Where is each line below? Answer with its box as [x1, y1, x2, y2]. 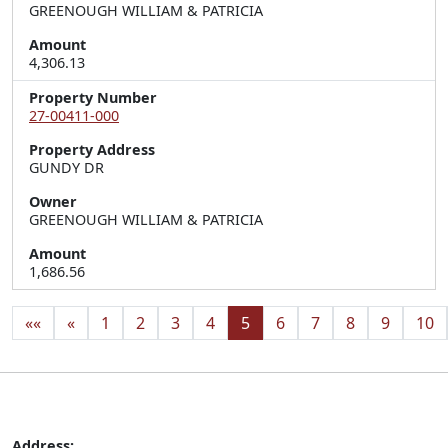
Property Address [29, 140, 155, 159]
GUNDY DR [29, 158, 104, 177]
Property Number [29, 88, 157, 107]
